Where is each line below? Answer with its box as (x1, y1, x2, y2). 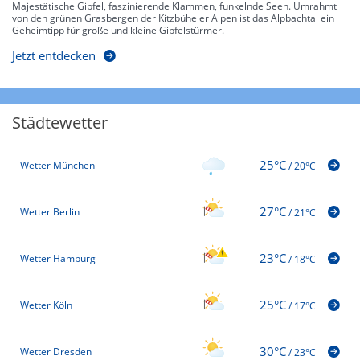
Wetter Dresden (20, 344, 92, 358)
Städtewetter (12, 112, 108, 134)
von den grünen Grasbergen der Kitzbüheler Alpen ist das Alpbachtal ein (12, 11, 334, 26)
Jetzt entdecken (12, 47, 96, 64)
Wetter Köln (20, 297, 72, 312)
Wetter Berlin (20, 204, 80, 219)
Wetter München (20, 157, 95, 172)
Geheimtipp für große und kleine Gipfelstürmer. (12, 23, 224, 38)
